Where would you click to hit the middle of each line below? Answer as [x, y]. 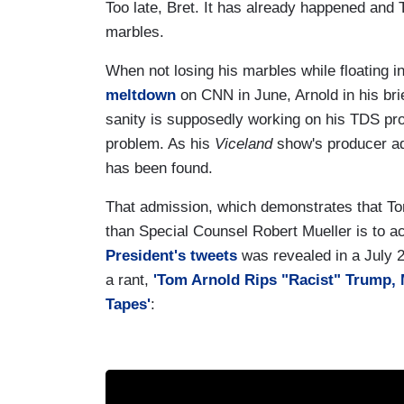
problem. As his [160, 143]
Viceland [243, 143]
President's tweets [171, 255]
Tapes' [128, 304]
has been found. [161, 168]
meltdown [141, 95]
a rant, [129, 280]
